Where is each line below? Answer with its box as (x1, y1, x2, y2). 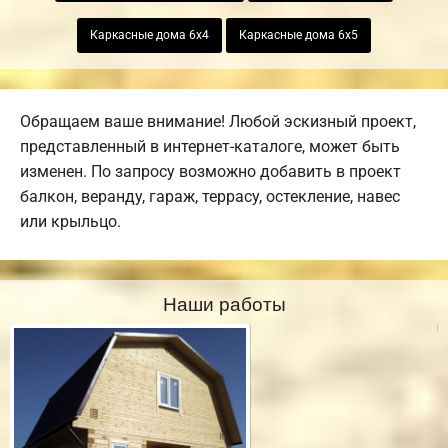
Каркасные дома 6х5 (239, 28, 358, 43)
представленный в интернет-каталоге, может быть (20, 136, 400, 156)
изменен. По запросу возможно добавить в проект (20, 161, 401, 181)
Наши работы (162, 288, 286, 316)
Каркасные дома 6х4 (90, 28, 209, 43)
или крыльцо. (20, 211, 121, 231)
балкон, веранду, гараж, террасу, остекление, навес (20, 186, 400, 206)
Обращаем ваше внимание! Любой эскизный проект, (20, 111, 416, 131)
